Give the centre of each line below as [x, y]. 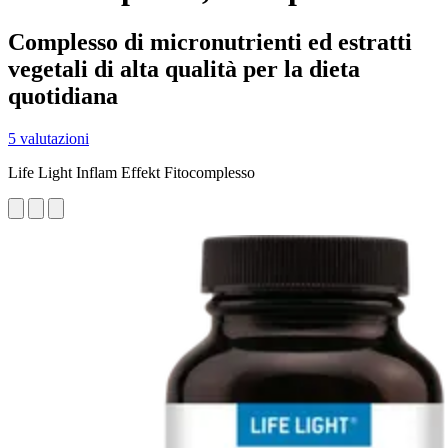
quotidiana [63, 95]
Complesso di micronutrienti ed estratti [210, 41]
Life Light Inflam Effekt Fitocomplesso [131, 172]
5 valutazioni [48, 138]
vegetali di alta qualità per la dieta [184, 68]
